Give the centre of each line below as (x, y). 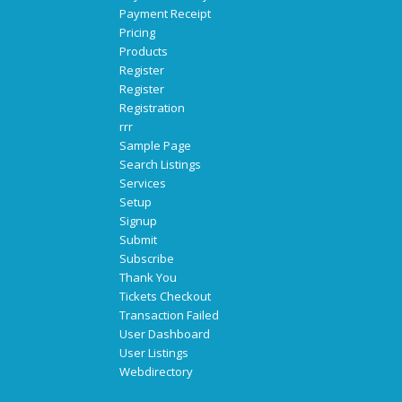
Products (143, 52)
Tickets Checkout (165, 297)
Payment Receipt (165, 14)
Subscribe (146, 259)
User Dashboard (164, 334)
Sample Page (155, 146)
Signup (138, 221)
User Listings (153, 353)
